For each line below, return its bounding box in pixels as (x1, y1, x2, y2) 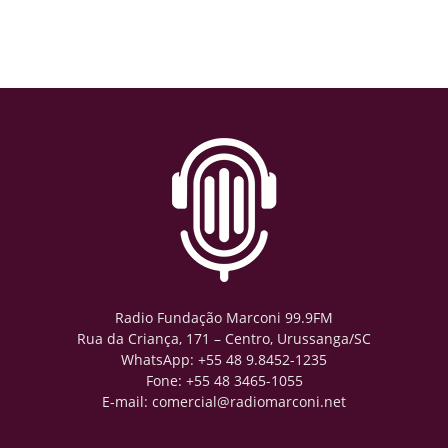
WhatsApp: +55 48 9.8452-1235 (121, 350, 327, 369)
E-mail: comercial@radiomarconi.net (102, 392, 346, 411)
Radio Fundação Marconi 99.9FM (115, 308, 333, 327)
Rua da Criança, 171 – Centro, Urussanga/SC (77, 329, 371, 348)
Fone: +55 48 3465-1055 (145, 371, 303, 390)
